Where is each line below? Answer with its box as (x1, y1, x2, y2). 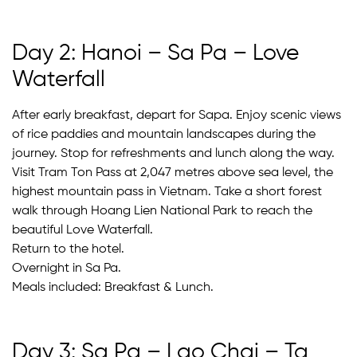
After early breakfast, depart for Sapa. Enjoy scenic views (12, 108, 341, 122)
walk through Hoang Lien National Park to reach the (12, 204, 312, 218)
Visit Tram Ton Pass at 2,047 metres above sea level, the (12, 166, 333, 179)
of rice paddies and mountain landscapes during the (12, 127, 316, 141)
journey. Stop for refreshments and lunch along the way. (12, 147, 335, 160)
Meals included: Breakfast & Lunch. (12, 280, 214, 294)
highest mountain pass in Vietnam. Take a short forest (12, 185, 322, 198)
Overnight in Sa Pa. (12, 261, 121, 275)
